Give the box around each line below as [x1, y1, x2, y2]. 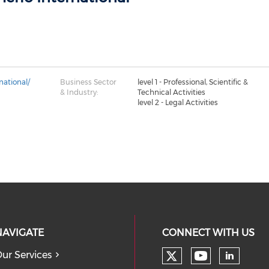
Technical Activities [137, 88, 205, 97]
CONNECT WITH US [162, 227, 255, 238]
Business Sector [59, 77, 116, 86]
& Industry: [59, 88, 98, 97]
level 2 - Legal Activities [137, 98, 218, 107]
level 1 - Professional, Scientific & [137, 77, 248, 86]
